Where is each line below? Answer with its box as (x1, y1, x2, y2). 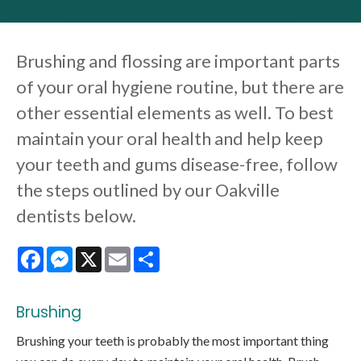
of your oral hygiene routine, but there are (16, 76, 344, 98)
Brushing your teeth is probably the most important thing (16, 333, 329, 349)
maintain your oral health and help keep (16, 127, 323, 150)
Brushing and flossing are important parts (16, 50, 340, 73)
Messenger (73, 245, 135, 261)
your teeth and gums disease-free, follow (16, 153, 338, 176)
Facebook (44, 245, 100, 261)
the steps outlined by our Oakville (16, 179, 280, 201)
